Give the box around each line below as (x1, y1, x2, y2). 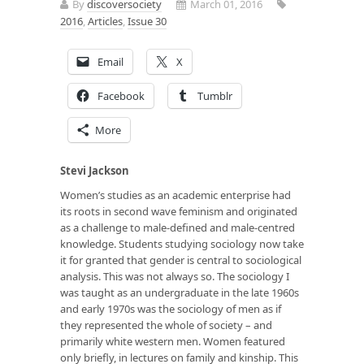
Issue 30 (128, 13, 167, 28)
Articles (88, 13, 123, 28)
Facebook (97, 88, 145, 103)
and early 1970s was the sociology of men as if (60, 301, 281, 316)
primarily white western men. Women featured (60, 333, 285, 349)
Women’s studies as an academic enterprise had (60, 187, 291, 202)
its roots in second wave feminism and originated (60, 203, 297, 219)
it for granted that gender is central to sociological (60, 252, 301, 267)
